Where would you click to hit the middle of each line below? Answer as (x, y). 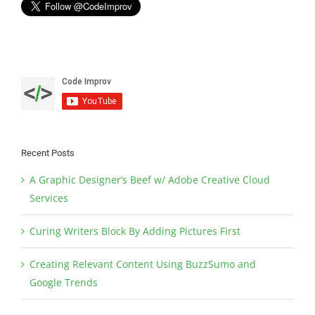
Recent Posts (48, 153)
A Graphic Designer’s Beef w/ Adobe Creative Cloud (150, 179)
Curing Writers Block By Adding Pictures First (135, 231)
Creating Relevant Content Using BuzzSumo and (143, 264)
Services (49, 198)
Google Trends (64, 282)
